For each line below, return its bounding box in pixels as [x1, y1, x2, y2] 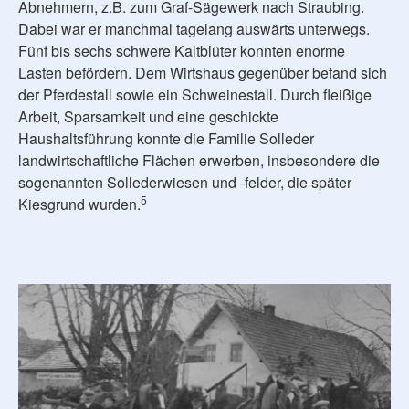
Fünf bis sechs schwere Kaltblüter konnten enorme [18, 40, 345, 62]
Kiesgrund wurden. [18, 194, 141, 215]
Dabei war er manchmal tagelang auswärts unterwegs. [18, 18, 370, 40]
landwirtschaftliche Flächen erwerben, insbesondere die [18, 150, 380, 172]
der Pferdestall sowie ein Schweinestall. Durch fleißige [18, 84, 372, 106]
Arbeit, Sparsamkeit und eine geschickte [18, 106, 278, 128]
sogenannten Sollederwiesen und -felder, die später [18, 172, 351, 194]
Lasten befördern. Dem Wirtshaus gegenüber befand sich [18, 62, 387, 84]
